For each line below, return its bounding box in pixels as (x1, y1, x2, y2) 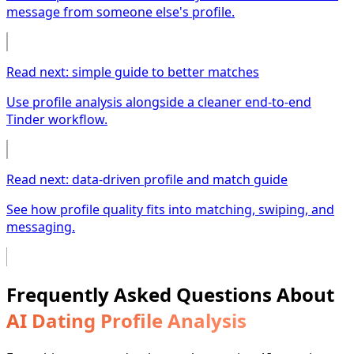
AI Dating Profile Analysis (6, 307, 247, 334)
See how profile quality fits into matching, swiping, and (6, 201, 334, 219)
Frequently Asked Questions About (6, 281, 334, 308)
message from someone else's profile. (6, 3, 235, 21)
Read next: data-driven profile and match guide (6, 171, 288, 189)
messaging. (6, 218, 75, 236)
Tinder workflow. (6, 111, 107, 129)
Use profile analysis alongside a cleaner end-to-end (6, 93, 311, 111)
